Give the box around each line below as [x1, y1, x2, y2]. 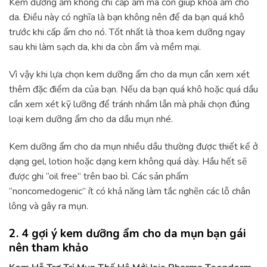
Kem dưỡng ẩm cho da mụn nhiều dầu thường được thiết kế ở [9, 139, 258, 153]
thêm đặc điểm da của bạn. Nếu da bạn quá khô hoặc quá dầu [9, 82, 258, 96]
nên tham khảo [9, 240, 88, 256]
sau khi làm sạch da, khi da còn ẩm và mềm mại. [9, 41, 201, 54]
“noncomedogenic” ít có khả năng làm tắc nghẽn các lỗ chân [9, 184, 250, 198]
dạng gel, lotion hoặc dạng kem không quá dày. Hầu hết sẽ [9, 154, 247, 168]
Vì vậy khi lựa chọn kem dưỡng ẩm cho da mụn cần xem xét [9, 67, 250, 81]
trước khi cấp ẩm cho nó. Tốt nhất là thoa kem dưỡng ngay [9, 26, 245, 39]
